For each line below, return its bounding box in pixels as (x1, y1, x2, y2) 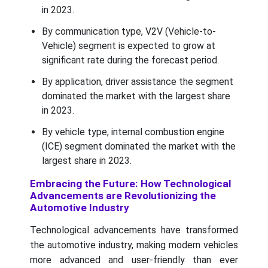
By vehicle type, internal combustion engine (42, 126, 224, 138)
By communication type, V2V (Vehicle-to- (42, 26, 216, 38)
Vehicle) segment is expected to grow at (42, 40, 215, 52)
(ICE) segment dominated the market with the (42, 141, 236, 153)
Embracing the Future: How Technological (30, 178, 231, 190)
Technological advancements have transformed (30, 224, 238, 236)
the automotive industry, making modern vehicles (30, 239, 238, 251)
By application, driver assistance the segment (42, 76, 233, 88)
